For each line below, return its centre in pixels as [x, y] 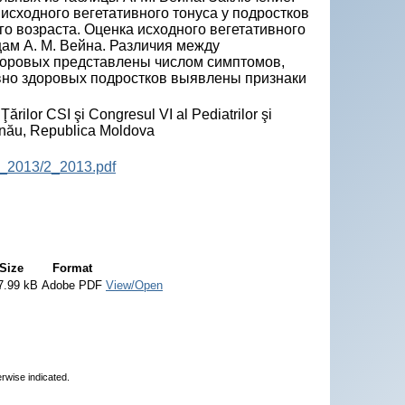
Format [72, 268]
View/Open [134, 285]
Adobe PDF [72, 285]
